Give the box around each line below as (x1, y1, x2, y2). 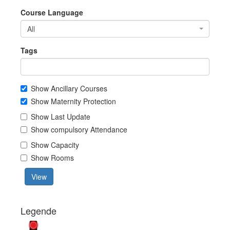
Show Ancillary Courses (31, 83, 107, 93)
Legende (21, 204, 56, 217)
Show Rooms (31, 152, 74, 163)
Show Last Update (31, 111, 90, 122)
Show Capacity (31, 140, 79, 150)
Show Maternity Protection (31, 96, 116, 106)
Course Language (21, 7, 83, 17)
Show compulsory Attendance (31, 124, 127, 135)
